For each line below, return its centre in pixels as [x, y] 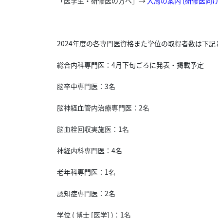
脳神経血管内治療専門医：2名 [103, 108]
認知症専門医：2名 [86, 193]
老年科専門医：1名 [86, 172]
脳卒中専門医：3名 [86, 86]
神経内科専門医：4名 [90, 150]
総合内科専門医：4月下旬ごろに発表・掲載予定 [130, 65]
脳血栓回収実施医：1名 [93, 129]
